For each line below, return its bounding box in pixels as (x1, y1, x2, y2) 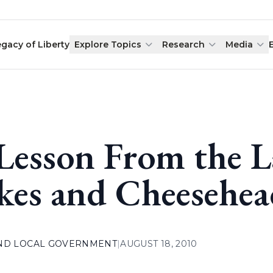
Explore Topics (74, 39, 142, 50)
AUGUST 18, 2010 (120, 238, 197, 249)
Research (162, 39, 205, 50)
